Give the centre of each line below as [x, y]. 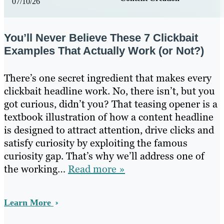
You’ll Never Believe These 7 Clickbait [101, 38]
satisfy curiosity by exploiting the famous [96, 143]
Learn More [29, 203]
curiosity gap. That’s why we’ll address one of [104, 156]
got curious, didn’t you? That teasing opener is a [111, 104]
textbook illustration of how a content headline [109, 117]
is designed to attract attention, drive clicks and [109, 130]
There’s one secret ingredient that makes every [108, 78]
